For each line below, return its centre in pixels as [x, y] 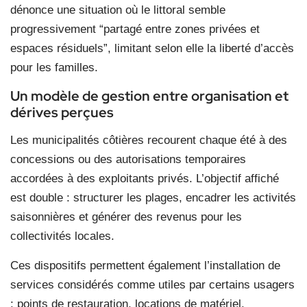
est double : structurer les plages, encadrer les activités [153, 197]
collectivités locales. [62, 236]
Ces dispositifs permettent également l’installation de [145, 265]
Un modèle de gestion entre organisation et [149, 96]
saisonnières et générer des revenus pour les [126, 217]
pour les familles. [54, 67]
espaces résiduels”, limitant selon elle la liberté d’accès [152, 48]
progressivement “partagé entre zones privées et [135, 29]
